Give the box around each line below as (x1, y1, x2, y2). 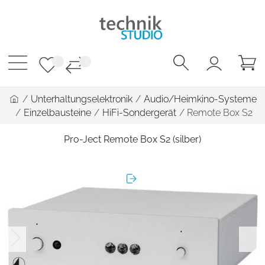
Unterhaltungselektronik (30, 93, 132, 105)
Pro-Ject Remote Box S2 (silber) (64, 133, 201, 145)
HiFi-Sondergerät (102, 106, 176, 118)
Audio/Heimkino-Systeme (143, 93, 257, 105)
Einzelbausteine (23, 106, 91, 118)
